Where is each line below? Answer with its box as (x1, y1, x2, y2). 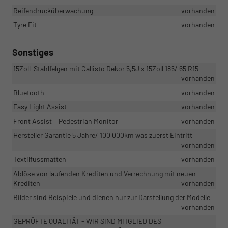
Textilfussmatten (13, 155, 66, 164)
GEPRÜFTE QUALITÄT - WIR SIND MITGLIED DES (13, 217, 161, 226)
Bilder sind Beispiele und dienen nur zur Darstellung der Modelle (13, 193, 210, 202)
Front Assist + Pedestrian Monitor (13, 117, 118, 126)
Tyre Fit (13, 20, 37, 30)
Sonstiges (12, 47, 53, 59)
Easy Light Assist (13, 102, 67, 111)
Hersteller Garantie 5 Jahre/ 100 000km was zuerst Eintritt (13, 131, 192, 140)
